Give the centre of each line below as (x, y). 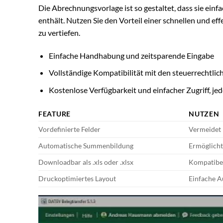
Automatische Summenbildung (86, 145)
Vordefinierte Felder (69, 129)
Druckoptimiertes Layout (77, 178)
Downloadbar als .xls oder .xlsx (86, 162)
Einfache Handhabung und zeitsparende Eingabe (131, 55)
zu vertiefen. (59, 33)
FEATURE (55, 113)
